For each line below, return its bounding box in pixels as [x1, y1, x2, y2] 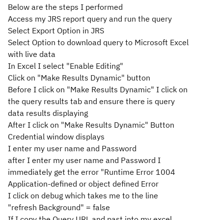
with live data [8, 49, 55, 59]
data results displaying [8, 108, 88, 118]
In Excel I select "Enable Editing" [8, 61, 123, 71]
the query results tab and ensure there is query [8, 96, 175, 106]
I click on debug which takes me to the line [8, 191, 158, 200]
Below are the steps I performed [8, 2, 123, 12]
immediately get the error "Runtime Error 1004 [8, 167, 175, 177]
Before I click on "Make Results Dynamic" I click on [8, 84, 188, 94]
